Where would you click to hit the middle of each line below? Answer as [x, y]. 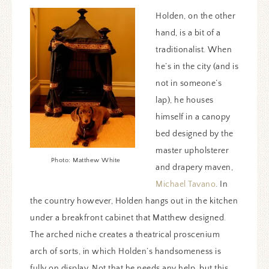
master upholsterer [192, 150]
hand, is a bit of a [188, 33]
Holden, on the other [195, 16]
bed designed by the [195, 134]
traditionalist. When [194, 50]
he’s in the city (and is [197, 66]
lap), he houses [185, 100]
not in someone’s [189, 83]
